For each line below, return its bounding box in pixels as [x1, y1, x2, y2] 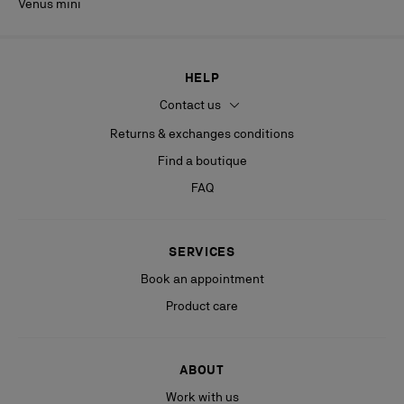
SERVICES [169, 244, 235, 260]
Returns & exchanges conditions [110, 126, 294, 142]
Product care [166, 298, 238, 314]
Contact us [159, 97, 224, 112]
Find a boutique [157, 153, 247, 169]
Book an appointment [140, 271, 264, 287]
